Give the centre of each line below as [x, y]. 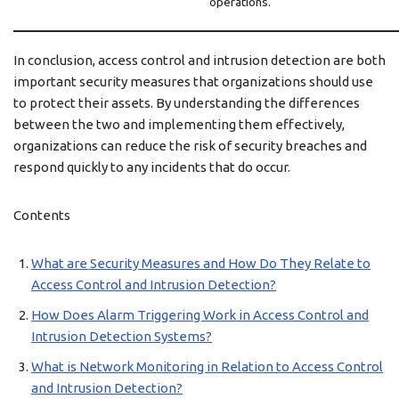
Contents [42, 215]
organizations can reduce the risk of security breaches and [190, 146]
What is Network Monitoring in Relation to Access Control [207, 366]
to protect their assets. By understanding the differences [187, 103]
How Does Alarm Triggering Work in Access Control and [200, 315]
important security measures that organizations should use [193, 81]
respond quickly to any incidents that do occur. [152, 167]
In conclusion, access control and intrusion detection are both [199, 60]
